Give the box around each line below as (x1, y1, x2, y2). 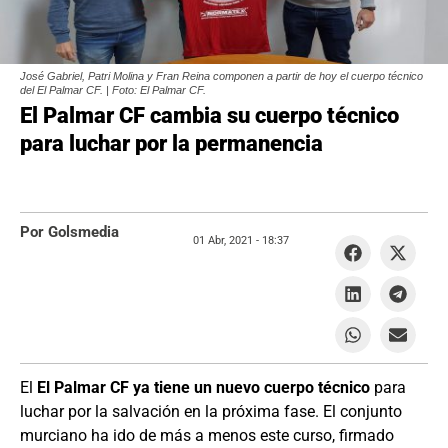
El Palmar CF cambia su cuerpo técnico (20, 103, 399, 128)
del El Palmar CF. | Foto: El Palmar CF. (20, 84, 206, 96)
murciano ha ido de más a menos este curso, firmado (20, 426, 394, 445)
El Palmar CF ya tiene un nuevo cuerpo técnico (37, 378, 370, 397)
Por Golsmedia (20, 223, 119, 241)
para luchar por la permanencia (20, 131, 323, 156)
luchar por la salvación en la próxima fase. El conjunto (20, 402, 402, 421)
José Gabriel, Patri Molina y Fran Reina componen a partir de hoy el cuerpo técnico (20, 70, 423, 82)
